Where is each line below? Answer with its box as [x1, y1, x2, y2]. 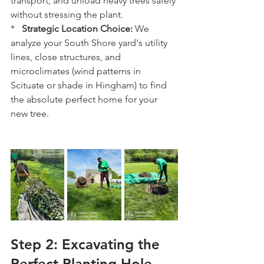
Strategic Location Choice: [22, 23, 133, 34]
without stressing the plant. [11, 9, 123, 20]
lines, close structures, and [11, 51, 123, 62]
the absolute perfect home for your [11, 94, 160, 105]
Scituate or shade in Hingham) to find [11, 80, 169, 91]
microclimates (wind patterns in [11, 65, 143, 77]
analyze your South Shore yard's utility [11, 37, 170, 48]
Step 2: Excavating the [11, 236, 164, 253]
